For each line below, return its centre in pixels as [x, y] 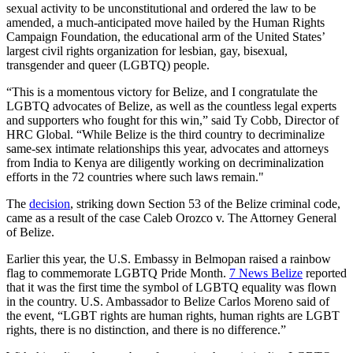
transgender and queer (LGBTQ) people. [108, 65]
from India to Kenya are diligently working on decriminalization [165, 162]
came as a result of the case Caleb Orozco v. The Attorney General [171, 217]
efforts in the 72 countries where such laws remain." [135, 176]
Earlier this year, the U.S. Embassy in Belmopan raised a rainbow [169, 258]
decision [50, 203]
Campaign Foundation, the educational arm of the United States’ [165, 36]
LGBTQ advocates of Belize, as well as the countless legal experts [171, 106]
